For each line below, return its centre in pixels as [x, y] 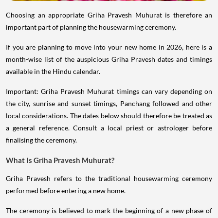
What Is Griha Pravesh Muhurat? [60, 160]
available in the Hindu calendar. [53, 71]
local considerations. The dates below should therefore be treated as [109, 115]
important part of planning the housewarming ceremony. [91, 27]
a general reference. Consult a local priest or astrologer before [109, 127]
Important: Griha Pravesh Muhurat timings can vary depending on [109, 91]
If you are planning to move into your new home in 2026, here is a [109, 47]
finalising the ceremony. [41, 140]
